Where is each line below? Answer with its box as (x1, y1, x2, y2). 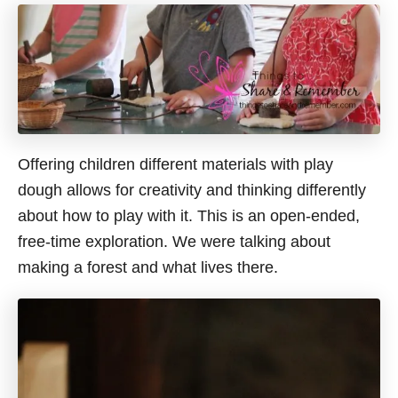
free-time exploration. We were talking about (18, 233, 330, 251)
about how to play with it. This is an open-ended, (18, 207, 360, 226)
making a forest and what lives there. (18, 259, 278, 277)
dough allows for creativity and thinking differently (18, 181, 366, 200)
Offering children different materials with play (18, 155, 333, 174)
